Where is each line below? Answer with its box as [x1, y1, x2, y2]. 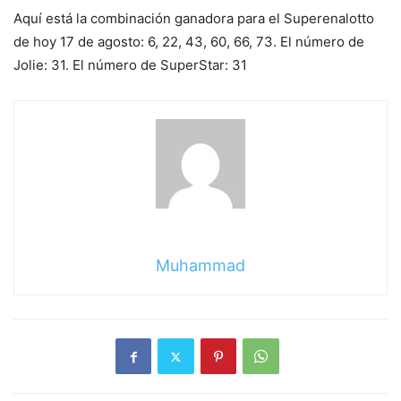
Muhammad [156, 256, 245, 276]
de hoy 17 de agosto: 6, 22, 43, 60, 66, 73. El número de [13, 33, 364, 51]
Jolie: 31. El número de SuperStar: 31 [13, 56, 247, 74]
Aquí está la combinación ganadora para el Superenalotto [13, 10, 374, 28]
